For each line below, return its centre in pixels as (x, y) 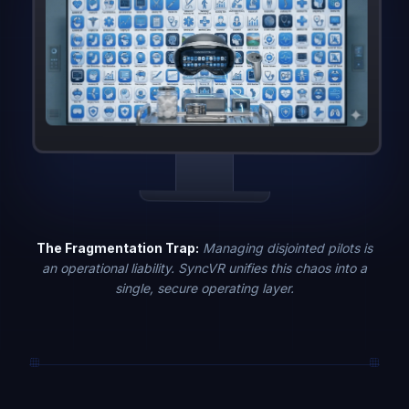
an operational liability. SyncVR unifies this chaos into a (204, 267)
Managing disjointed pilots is (288, 247)
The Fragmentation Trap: (118, 247)
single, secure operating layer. (204, 288)
